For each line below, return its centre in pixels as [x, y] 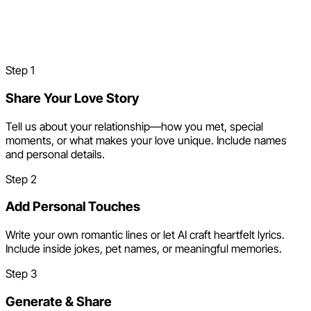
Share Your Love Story [72, 98]
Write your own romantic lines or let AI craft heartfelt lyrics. [145, 235]
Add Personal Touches [73, 207]
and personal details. [55, 154]
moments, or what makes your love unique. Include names [146, 140]
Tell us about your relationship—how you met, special [134, 126]
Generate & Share [59, 301]
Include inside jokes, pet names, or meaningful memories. [144, 249]
